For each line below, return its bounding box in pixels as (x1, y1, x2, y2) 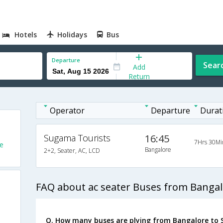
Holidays (57, 30, 88, 39)
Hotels (14, 30, 37, 39)
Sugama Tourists (43, 132, 111, 144)
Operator (49, 105, 85, 116)
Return (128, 71, 150, 81)
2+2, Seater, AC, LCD (43, 146, 100, 155)
